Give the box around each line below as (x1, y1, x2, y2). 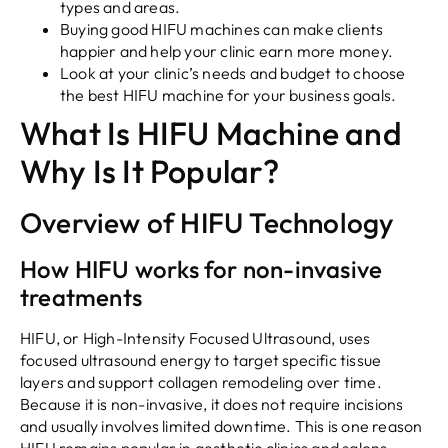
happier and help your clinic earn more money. (60, 41, 394, 62)
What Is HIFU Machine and (20, 113, 402, 154)
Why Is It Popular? (20, 151, 280, 192)
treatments (20, 282, 142, 313)
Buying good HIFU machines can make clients (60, 19, 384, 40)
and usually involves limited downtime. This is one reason (20, 416, 423, 437)
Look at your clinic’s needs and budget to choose (60, 63, 406, 84)
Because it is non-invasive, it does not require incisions (20, 394, 404, 415)
